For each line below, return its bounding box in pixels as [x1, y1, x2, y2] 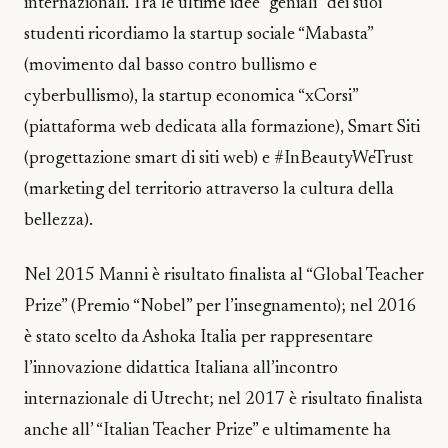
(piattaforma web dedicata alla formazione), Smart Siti [24, 119, 420, 138]
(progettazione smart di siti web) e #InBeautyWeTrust [24, 150, 413, 169]
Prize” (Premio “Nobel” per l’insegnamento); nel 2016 [24, 297, 417, 316]
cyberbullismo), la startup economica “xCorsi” [24, 88, 358, 107]
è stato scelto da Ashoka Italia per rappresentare [24, 328, 373, 347]
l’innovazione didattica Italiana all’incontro [24, 359, 338, 378]
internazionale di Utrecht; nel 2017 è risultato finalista [24, 390, 423, 409]
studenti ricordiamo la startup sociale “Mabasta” [24, 26, 373, 45]
